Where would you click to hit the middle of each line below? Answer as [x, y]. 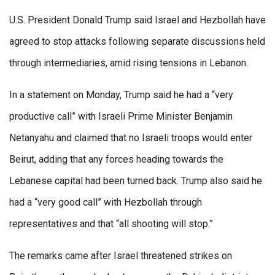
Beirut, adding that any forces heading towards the [116, 159]
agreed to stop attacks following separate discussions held [137, 41]
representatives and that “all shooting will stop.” [111, 223]
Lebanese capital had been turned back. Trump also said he [136, 180]
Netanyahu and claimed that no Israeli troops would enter [131, 137]
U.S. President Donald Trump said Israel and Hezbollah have [137, 20]
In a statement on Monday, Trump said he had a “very [121, 95]
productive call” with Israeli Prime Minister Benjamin [121, 116]
